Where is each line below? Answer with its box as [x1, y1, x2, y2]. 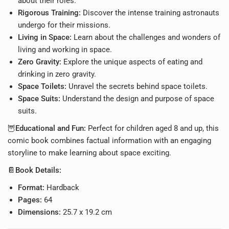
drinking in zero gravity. [18, 70, 96, 79]
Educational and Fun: [15, 124, 86, 133]
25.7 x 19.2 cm [61, 208, 112, 217]
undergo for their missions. [18, 20, 110, 30]
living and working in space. [18, 45, 112, 54]
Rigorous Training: [18, 8, 81, 17]
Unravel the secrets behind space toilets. [66, 82, 208, 91]
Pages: [18, 195, 42, 204]
